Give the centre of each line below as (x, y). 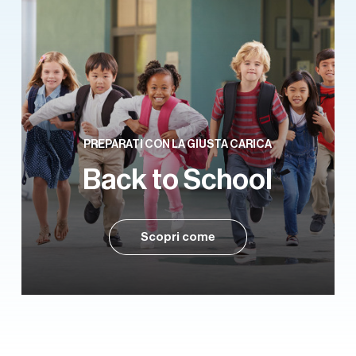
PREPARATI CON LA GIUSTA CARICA (178, 144)
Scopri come (178, 236)
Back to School (178, 179)
